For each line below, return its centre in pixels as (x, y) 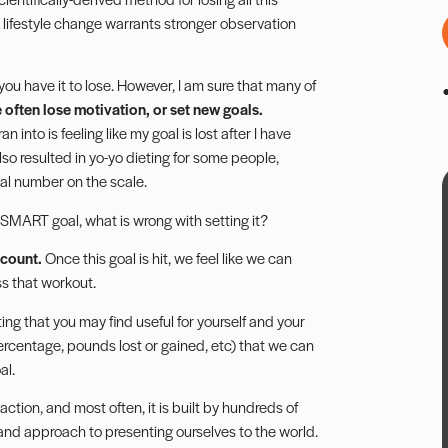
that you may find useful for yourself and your (162, 320)
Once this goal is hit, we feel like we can (168, 258)
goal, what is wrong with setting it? (158, 219)
